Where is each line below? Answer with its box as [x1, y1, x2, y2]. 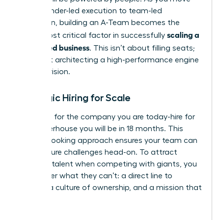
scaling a [167, 29, 199, 39]
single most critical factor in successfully [18, 31, 167, 39]
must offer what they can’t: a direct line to [18, 171, 172, 180]
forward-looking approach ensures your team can [18, 136, 197, 144]
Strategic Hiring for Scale [18, 92, 131, 103]
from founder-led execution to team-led [18, 6, 162, 15]
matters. [18, 195, 50, 203]
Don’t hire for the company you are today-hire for [18, 112, 195, 121]
